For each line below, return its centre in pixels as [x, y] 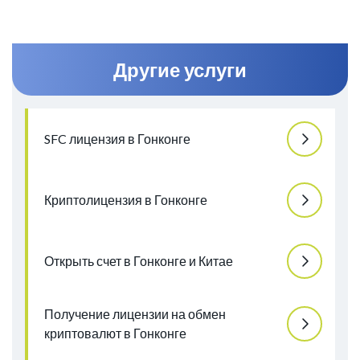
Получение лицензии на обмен [135, 314]
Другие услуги [180, 70]
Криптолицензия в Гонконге [126, 200]
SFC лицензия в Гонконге [117, 139]
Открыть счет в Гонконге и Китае [139, 261]
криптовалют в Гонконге [115, 333]
